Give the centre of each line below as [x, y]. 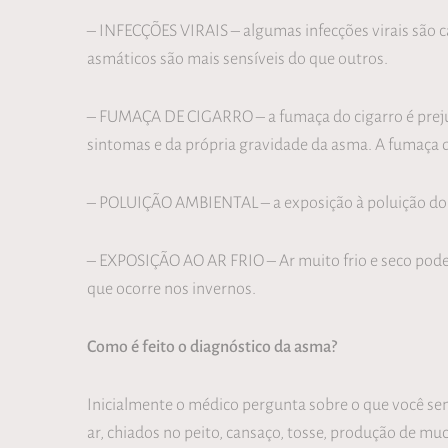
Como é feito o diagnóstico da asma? [212, 345]
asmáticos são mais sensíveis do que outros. [237, 58]
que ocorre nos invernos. [171, 288]
